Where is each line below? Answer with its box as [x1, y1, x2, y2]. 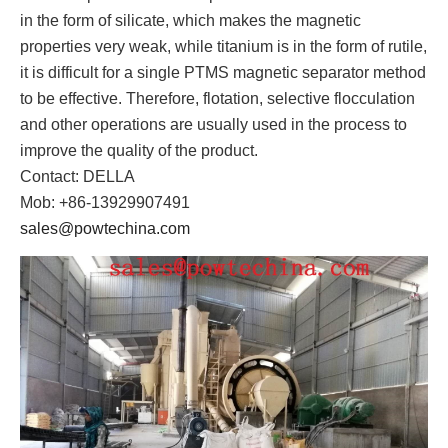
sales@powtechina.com [20, 220, 190, 238]
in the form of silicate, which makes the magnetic [20, 12, 361, 30]
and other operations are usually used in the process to [20, 116, 407, 134]
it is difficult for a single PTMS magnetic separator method [20, 64, 426, 82]
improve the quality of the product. [20, 142, 258, 160]
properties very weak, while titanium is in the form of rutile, [20, 38, 427, 56]
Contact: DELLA [20, 168, 135, 186]
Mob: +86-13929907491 [20, 194, 190, 212]
